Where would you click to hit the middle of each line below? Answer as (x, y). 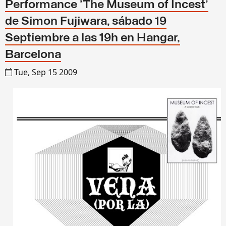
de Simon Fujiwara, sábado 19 (86, 22)
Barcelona (33, 55)
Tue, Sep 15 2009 (46, 72)
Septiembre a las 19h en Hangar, (93, 38)
